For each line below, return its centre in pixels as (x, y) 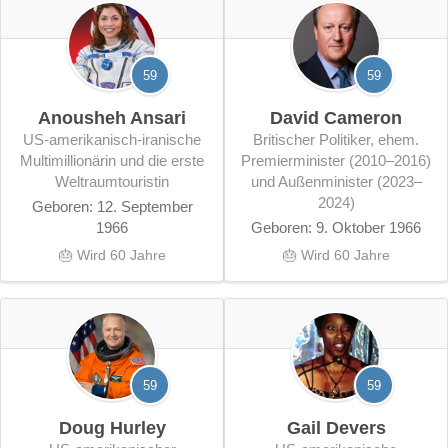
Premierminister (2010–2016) (336, 160)
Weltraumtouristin (112, 181)
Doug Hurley (112, 427)
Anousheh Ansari (112, 117)
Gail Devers (336, 427)
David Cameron (336, 117)
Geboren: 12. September (112, 206)
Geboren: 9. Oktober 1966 (336, 227)
